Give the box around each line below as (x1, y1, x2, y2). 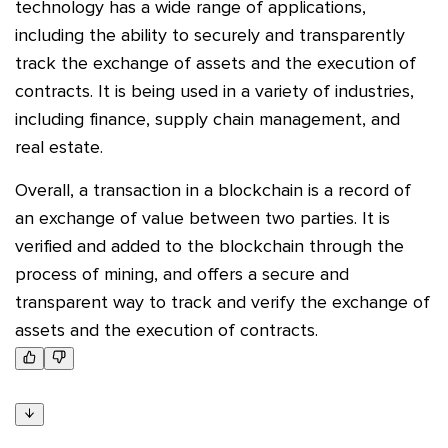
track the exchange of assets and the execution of (15, 51, 416, 74)
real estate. (15, 135, 103, 158)
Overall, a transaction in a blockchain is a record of (15, 178, 411, 201)
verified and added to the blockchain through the (15, 234, 404, 257)
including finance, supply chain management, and (15, 107, 400, 130)
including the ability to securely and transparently (15, 23, 405, 46)
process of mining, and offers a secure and (15, 262, 349, 285)
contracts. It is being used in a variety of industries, (15, 79, 414, 102)
